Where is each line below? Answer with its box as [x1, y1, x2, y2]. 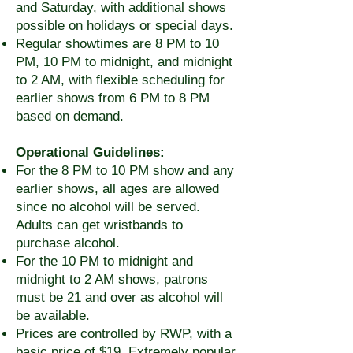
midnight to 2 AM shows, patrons [16, 272, 208, 287]
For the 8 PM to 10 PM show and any [16, 163, 234, 178]
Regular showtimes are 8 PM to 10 [16, 36, 219, 51]
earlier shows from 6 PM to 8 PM [16, 91, 210, 106]
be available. [16, 308, 90, 323]
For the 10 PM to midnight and [16, 254, 193, 269]
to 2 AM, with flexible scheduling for [16, 72, 225, 87]
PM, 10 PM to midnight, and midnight [16, 54, 232, 69]
